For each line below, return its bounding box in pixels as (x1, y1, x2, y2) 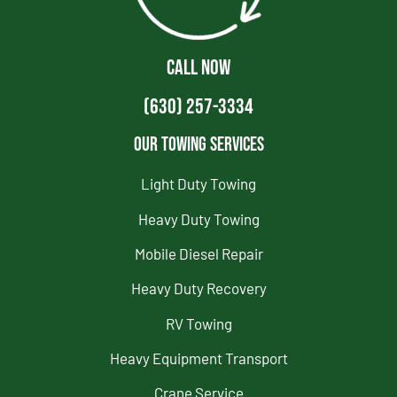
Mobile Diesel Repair (134, 244, 263, 262)
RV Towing (165, 314, 232, 332)
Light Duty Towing (141, 175, 256, 193)
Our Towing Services (133, 133, 264, 158)
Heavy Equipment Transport (109, 349, 288, 368)
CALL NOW (167, 55, 230, 82)
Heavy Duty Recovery (130, 279, 267, 298)
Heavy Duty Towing (137, 209, 260, 228)
